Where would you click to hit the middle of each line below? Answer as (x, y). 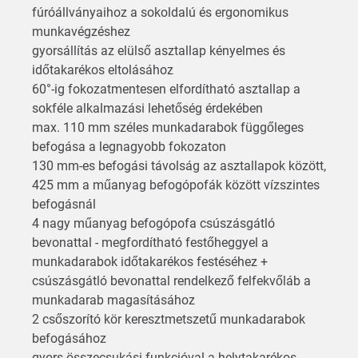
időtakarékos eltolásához (104, 70)
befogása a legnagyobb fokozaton (131, 146)
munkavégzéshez (83, 31)
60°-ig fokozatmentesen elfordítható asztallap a (166, 89)
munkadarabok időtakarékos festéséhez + (150, 261)
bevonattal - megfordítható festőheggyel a (150, 242)
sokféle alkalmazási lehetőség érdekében (149, 108)
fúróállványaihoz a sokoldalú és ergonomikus (160, 12)
